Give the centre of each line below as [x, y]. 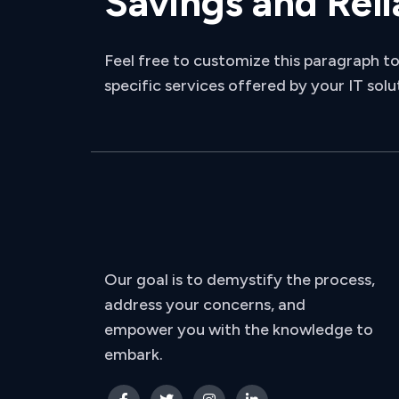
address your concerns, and [205, 305]
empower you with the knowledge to [239, 330]
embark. [134, 354]
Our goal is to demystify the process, [240, 280]
